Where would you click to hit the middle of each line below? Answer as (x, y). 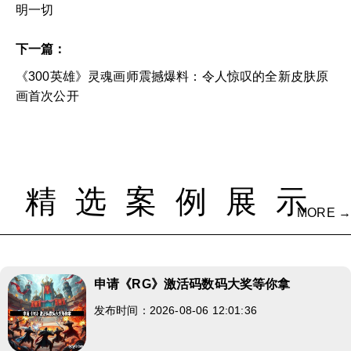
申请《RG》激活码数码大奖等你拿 (192, 284)
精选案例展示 (175, 201)
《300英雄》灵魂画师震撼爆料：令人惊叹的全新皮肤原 (172, 76)
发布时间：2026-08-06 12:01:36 (175, 310)
